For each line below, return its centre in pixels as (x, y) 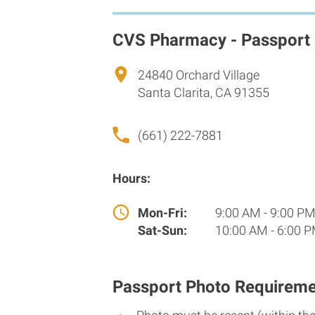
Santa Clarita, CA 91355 (204, 92)
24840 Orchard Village (199, 75)
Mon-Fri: (162, 212)
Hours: (131, 178)
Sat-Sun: (162, 230)
